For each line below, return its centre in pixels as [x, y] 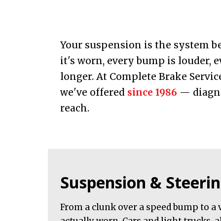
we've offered [94, 92]
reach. [75, 108]
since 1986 [152, 92]
